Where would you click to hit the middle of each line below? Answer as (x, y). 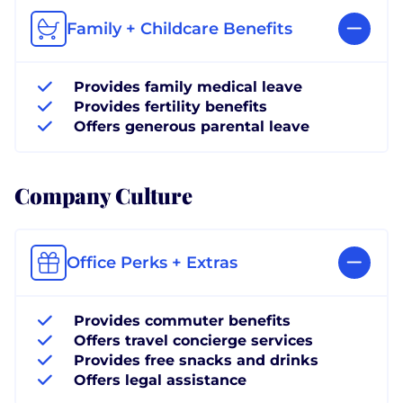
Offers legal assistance (160, 380)
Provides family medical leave (188, 86)
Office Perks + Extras (152, 262)
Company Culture (103, 194)
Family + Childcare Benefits (179, 28)
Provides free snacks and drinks (196, 360)
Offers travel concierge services (193, 340)
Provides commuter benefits (182, 320)
